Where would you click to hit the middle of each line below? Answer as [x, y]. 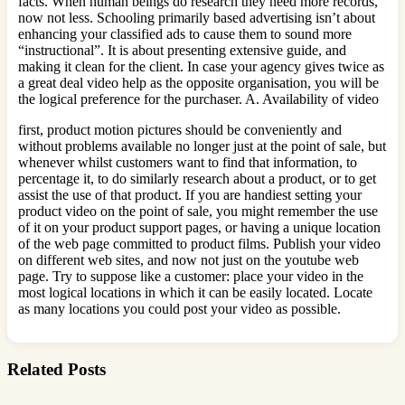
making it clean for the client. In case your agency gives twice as [201, 67]
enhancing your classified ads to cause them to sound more [185, 34]
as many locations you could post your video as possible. [179, 309]
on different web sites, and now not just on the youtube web [188, 260]
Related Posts [57, 370]
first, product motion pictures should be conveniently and [180, 130]
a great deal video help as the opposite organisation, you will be [198, 83]
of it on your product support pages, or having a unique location [199, 228]
